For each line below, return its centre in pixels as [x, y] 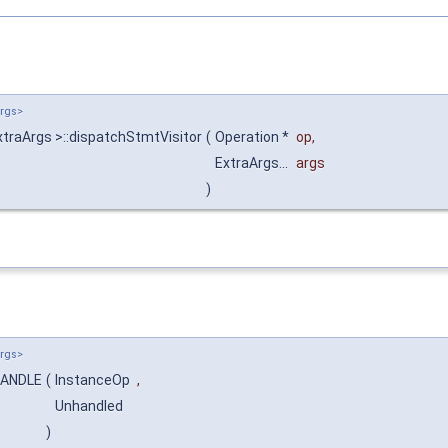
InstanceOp [94, 380]
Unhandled [90, 406]
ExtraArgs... [253, 162]
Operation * [253, 136]
